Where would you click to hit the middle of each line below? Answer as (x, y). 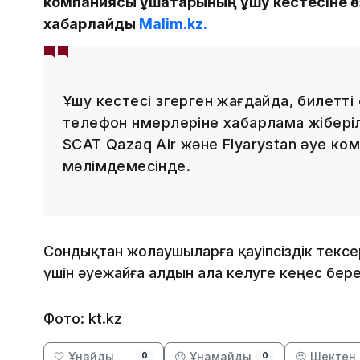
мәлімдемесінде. (127, 166)
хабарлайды (91, 24)
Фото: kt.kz (83, 319)
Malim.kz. (173, 24)
